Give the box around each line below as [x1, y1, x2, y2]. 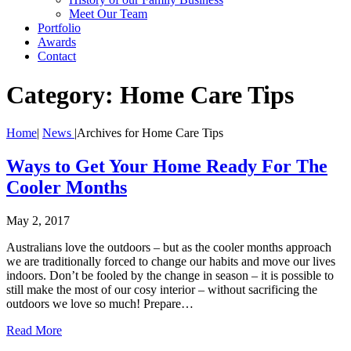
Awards [38, 35, 76, 49]
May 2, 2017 [6, 214, 70, 228]
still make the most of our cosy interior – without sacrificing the [6, 283, 317, 297]
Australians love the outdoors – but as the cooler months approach [6, 241, 331, 255]
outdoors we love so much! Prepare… [6, 297, 194, 311]
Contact [38, 49, 76, 63]
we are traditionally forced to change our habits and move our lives [6, 255, 335, 269]
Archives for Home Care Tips [77, 126, 223, 140]
